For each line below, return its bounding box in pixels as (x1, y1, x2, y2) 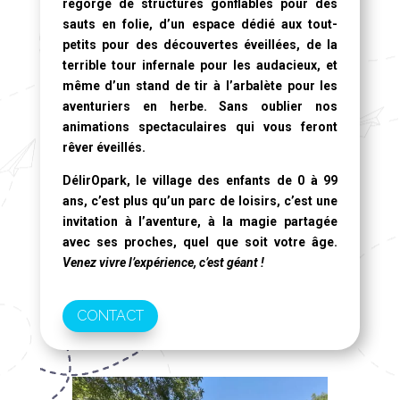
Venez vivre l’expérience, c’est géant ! (62, 254, 264, 270)
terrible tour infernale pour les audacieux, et (62, 57, 338, 72)
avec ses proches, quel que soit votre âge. (62, 234, 338, 249)
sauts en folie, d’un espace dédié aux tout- (62, 16, 338, 31)
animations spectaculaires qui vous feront (62, 119, 338, 134)
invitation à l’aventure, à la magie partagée (62, 213, 338, 229)
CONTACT (76, 307, 144, 325)
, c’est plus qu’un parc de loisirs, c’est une (83, 193, 338, 208)
